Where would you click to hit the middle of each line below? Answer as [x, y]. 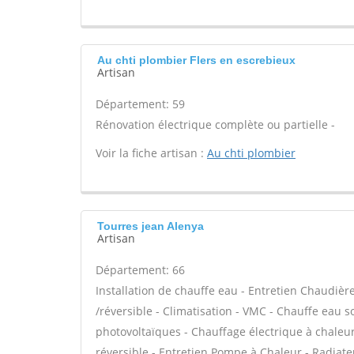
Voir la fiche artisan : [151, 153]
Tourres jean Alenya [151, 226]
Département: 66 [140, 270]
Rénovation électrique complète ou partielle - [215, 124]
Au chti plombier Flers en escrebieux [196, 60]
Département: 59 [140, 104]
